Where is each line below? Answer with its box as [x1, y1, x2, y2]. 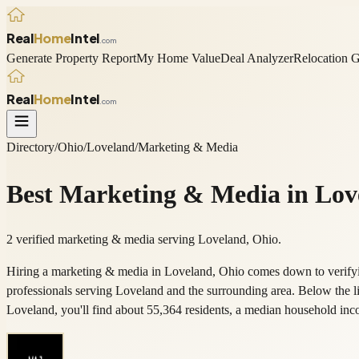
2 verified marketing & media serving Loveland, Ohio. [6, 232, 281, 247]
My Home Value [136, 50, 220, 65]
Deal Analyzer [220, 50, 293, 65]
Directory [6, 140, 54, 155]
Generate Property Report [6, 50, 136, 65]
